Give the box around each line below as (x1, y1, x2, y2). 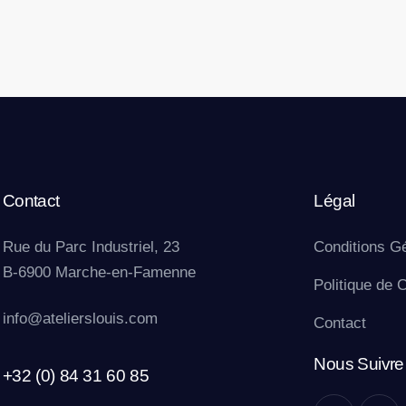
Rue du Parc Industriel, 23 (2, 238, 179, 256)
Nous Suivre (314, 354, 404, 374)
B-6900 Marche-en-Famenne (2, 264, 196, 282)
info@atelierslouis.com (2, 310, 158, 328)
